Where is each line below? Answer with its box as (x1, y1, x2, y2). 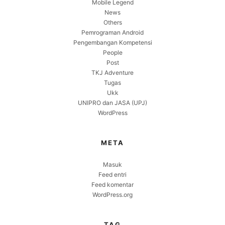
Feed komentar (91, 180, 134, 188)
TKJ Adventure (91, 68, 134, 76)
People (102, 48, 123, 56)
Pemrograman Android (81, 28, 144, 36)
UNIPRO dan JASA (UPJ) (78, 98, 147, 106)
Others (103, 18, 122, 26)
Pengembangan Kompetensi (73, 38, 152, 46)
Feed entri (98, 170, 127, 178)
